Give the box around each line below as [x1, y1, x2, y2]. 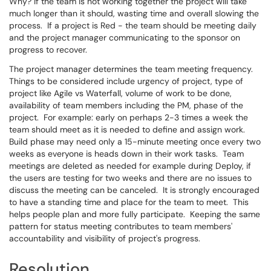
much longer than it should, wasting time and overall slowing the [9, 8, 259, 19]
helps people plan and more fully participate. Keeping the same [9, 209, 260, 220]
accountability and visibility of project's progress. [9, 233, 200, 244]
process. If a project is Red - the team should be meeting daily [9, 20, 256, 31]
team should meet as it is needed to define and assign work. [9, 124, 245, 135]
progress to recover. [9, 44, 87, 55]
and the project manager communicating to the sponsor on [9, 32, 240, 43]
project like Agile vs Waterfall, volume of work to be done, [9, 88, 232, 99]
